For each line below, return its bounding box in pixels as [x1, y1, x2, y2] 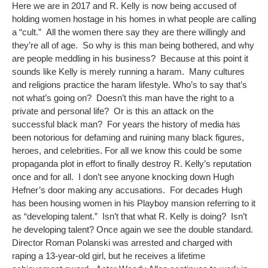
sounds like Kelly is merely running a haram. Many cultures [12, 66, 245, 77]
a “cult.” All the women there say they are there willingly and [12, 26, 245, 37]
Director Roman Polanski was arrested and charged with [12, 237, 232, 248]
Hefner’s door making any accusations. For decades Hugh [12, 184, 242, 195]
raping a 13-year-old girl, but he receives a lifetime [12, 250, 205, 261]
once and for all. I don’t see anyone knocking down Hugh [12, 171, 234, 182]
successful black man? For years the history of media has [12, 118, 240, 129]
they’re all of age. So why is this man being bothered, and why [12, 39, 254, 50]
